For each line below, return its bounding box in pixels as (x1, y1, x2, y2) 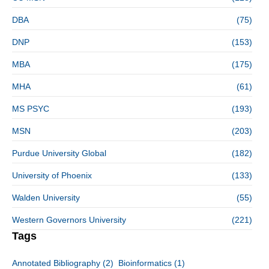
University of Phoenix (12, 170, 92, 180)
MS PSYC (12, 103, 49, 113)
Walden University (12, 192, 80, 202)
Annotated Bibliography (12, 258, 100, 268)
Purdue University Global (12, 148, 106, 158)
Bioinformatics (118, 258, 172, 268)
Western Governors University (12, 214, 126, 225)
